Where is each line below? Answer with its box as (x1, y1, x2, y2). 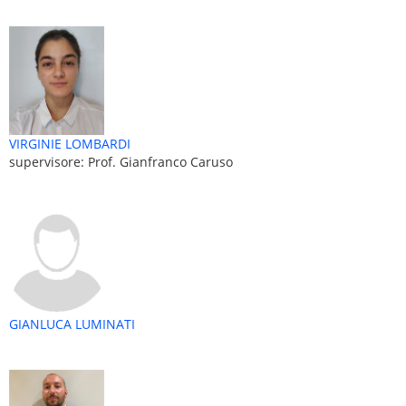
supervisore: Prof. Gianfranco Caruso (9, 152, 233, 170)
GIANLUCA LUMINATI (9, 314, 135, 333)
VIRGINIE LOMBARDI (9, 134, 130, 152)
